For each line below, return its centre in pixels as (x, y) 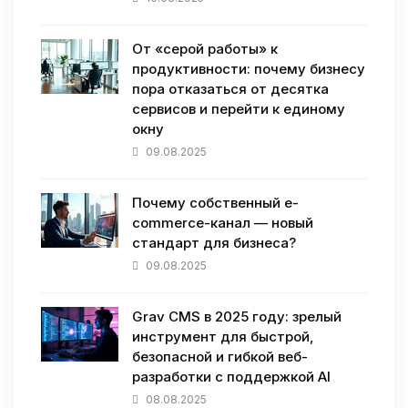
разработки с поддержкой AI (231, 377)
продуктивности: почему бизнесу (249, 69)
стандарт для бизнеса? (214, 243)
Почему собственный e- (215, 203)
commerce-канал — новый (223, 223)
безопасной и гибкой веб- (220, 357)
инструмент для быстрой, (223, 337)
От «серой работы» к (205, 49)
